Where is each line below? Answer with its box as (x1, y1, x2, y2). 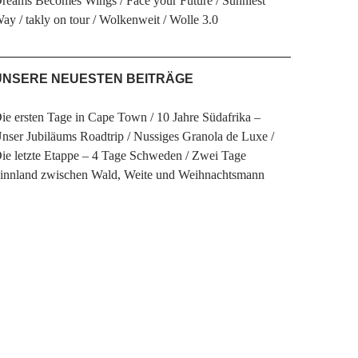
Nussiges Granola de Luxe (133, 129, 268, 143)
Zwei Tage (191, 149, 246, 162)
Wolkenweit (98, 13, 160, 26)
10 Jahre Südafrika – (156, 110, 261, 124)
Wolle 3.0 (169, 13, 218, 26)
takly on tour (25, 13, 89, 26)
